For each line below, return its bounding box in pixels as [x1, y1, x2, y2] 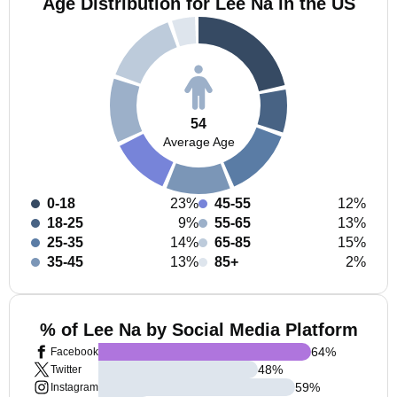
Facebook [51, 346, 98, 358]
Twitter [51, 363, 82, 376]
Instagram [51, 381, 98, 393]
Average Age [162, 134, 235, 149]
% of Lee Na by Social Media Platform [39, 320, 358, 339]
